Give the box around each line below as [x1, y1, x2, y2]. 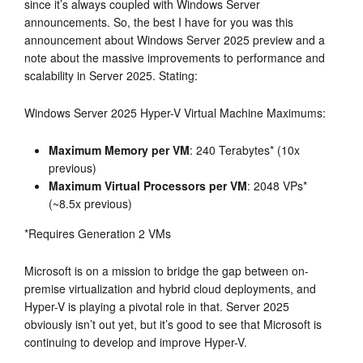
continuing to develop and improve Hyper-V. [24, 333, 247, 350]
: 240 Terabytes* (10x [190, 141, 300, 158]
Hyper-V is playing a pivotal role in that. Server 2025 [24, 297, 289, 314]
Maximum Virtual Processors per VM [49, 177, 247, 194]
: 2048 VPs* [247, 177, 307, 194]
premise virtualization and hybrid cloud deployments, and [24, 280, 316, 297]
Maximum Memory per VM [49, 141, 190, 158]
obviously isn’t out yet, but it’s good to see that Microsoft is [24, 315, 322, 332]
